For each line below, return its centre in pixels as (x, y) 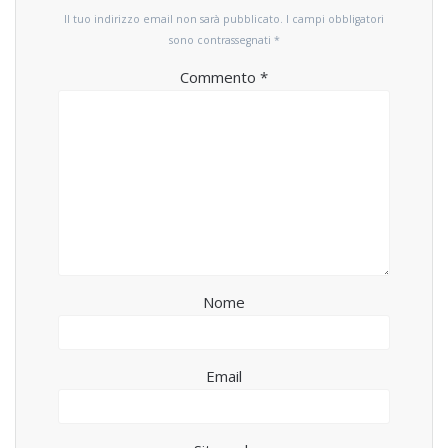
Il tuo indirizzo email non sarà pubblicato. (173, 19)
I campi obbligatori (335, 19)
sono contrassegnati (221, 40)
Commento (220, 77)
